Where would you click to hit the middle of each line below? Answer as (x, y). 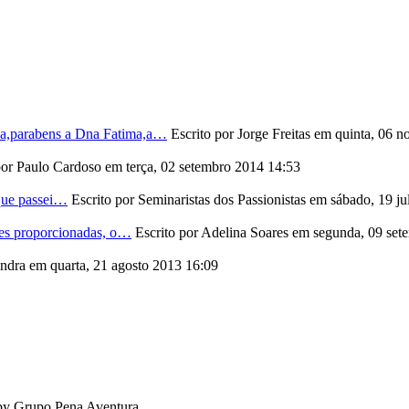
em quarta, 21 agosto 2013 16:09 (124, 265)
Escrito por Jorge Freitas (242, 133)
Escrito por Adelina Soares (214, 232)
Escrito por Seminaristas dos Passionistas (190, 199)
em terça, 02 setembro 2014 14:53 (203, 166)
